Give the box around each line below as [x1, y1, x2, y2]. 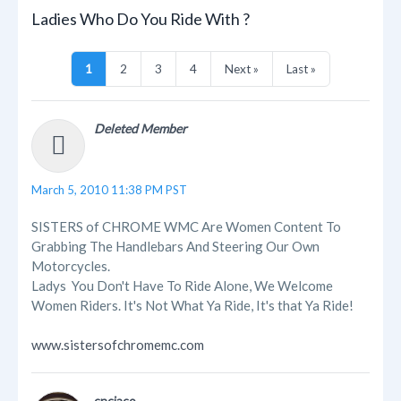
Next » [225, 62, 259, 77]
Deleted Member [94, 121, 187, 137]
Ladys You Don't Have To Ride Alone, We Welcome [31, 277, 333, 294]
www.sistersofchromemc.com [31, 337, 204, 354]
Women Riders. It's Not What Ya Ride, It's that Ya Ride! [31, 297, 354, 314]
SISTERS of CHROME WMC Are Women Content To [31, 218, 341, 235]
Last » [286, 62, 316, 77]
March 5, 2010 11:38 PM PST [31, 183, 187, 198]
